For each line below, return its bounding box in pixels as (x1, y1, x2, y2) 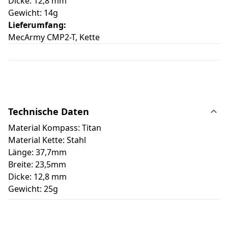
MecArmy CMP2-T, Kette (8, 32, 102, 43)
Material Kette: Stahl (8, 134, 86, 146)
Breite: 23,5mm (8, 159, 66, 170)
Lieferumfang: (8, 19, 66, 31)
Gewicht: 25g (8, 183, 58, 195)
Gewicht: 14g (8, 7, 58, 19)
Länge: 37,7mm (8, 147, 67, 158)
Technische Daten (8, 105, 89, 118)
